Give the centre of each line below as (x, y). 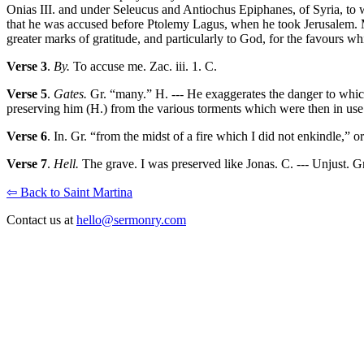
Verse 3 (27, 67)
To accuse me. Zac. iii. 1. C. (143, 67)
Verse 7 (27, 164)
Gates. (70, 94)
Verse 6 (27, 136)
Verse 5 (27, 94)
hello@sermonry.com (131, 220)
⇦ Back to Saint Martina (69, 193)
